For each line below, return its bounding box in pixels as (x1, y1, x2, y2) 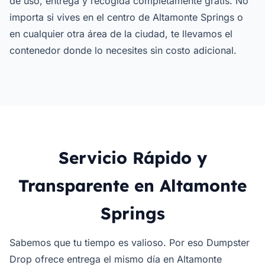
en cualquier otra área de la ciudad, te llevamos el (9, 28, 232, 40)
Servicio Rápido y (58, 147, 207, 168)
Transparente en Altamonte (18, 175, 247, 196)
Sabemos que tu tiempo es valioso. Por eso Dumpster (9, 237, 250, 248)
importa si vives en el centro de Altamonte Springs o (9, 11, 243, 23)
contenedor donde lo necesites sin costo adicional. (9, 44, 237, 56)
